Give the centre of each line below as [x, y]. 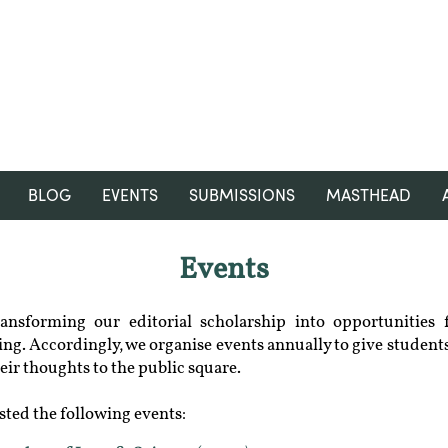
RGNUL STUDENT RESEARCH [224, 73]
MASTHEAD [368, 195]
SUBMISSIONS [241, 195]
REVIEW [224, 103]
